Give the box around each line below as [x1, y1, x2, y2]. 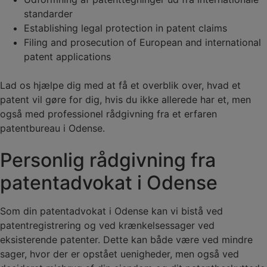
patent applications [24, 50, 111, 63]
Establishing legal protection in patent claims [24, 21, 227, 34]
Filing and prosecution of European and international [24, 36, 261, 48]
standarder [24, 7, 73, 20]
